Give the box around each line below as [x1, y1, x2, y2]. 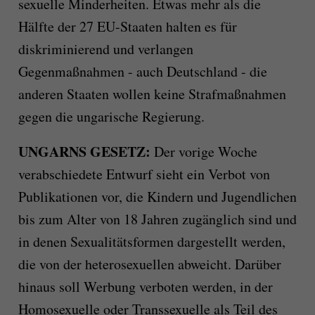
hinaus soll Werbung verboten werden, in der [18, 277, 273, 297]
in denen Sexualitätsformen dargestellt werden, [18, 232, 285, 252]
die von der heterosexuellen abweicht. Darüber [18, 255, 281, 274]
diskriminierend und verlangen [18, 39, 193, 59]
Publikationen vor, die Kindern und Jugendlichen [18, 187, 297, 207]
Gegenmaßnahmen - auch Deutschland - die [18, 62, 267, 82]
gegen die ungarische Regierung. [18, 107, 205, 127]
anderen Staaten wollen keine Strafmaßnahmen [18, 84, 286, 104]
